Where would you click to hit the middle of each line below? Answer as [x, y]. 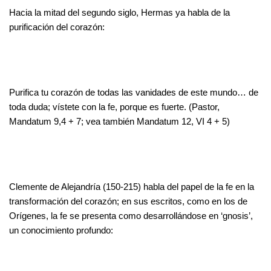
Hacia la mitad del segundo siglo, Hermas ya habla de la [119, 12]
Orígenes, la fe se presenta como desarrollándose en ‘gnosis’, [131, 215]
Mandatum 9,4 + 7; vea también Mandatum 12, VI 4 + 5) [119, 121]
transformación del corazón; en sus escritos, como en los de [128, 201]
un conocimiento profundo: [61, 230]
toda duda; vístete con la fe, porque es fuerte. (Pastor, [114, 106]
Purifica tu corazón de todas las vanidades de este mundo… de [134, 92]
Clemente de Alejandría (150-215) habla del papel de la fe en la [132, 186]
